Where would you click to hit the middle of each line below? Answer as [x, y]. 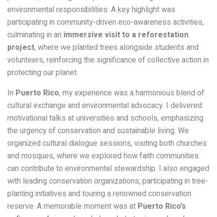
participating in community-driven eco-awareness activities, [106, 23]
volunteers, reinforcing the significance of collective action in [108, 60]
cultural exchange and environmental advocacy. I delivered [105, 106]
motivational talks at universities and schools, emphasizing [105, 118]
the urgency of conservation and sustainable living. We [98, 131]
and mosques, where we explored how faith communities [103, 156]
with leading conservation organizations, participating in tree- [108, 181]
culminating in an [35, 35]
